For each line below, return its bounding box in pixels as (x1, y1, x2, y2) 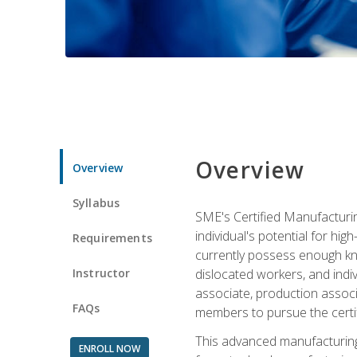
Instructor (73, 265, 131, 280)
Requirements (73, 229, 152, 245)
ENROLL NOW (78, 341, 140, 355)
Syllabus (73, 194, 120, 210)
